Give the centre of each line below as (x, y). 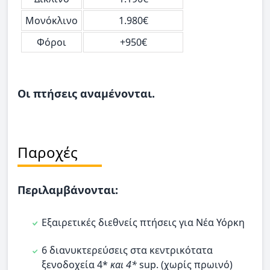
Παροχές (48, 152)
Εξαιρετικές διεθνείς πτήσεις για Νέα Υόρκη (143, 222)
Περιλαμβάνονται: (68, 190)
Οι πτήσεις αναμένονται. (86, 93)
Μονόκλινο (52, 20)
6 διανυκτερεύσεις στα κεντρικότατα (127, 250)
